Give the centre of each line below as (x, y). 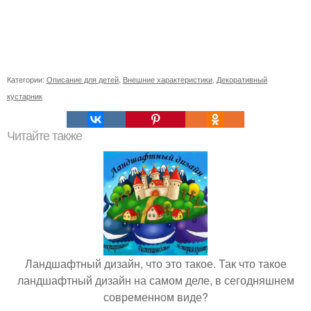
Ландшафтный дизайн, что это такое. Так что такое (155, 263)
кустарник (25, 96)
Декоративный (242, 79)
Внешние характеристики (168, 79)
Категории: (27, 79)
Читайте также (44, 136)
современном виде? (155, 297)
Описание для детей (83, 79)
